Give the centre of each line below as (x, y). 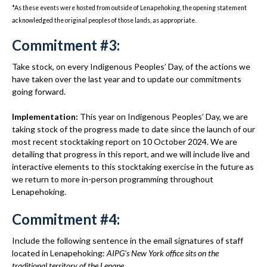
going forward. (39, 91)
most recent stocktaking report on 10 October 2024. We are (125, 142)
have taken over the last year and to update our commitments (127, 79)
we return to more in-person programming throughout (113, 179)
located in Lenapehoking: (59, 253)
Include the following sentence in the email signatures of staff (128, 240)
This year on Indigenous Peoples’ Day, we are (163, 117)
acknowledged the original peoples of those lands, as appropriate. (104, 20)
